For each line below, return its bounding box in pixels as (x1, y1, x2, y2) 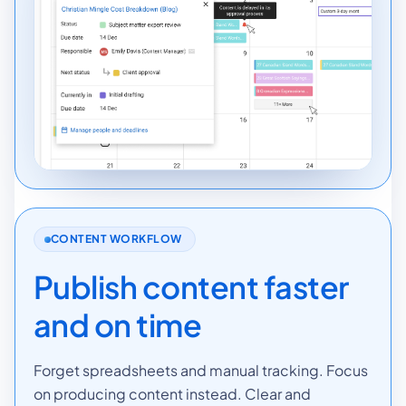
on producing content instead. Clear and (34, 384, 311, 404)
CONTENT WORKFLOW (51, 232, 182, 246)
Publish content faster (34, 267, 349, 307)
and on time (34, 305, 202, 345)
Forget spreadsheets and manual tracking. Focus (34, 361, 368, 381)
